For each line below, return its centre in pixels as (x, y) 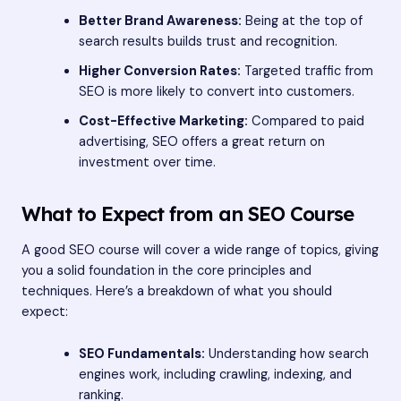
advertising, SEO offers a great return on (201, 142)
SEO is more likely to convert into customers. (216, 92)
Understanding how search (286, 354)
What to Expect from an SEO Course (188, 213)
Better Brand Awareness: (160, 21)
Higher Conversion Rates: (159, 72)
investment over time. (147, 163)
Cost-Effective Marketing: (163, 122)
